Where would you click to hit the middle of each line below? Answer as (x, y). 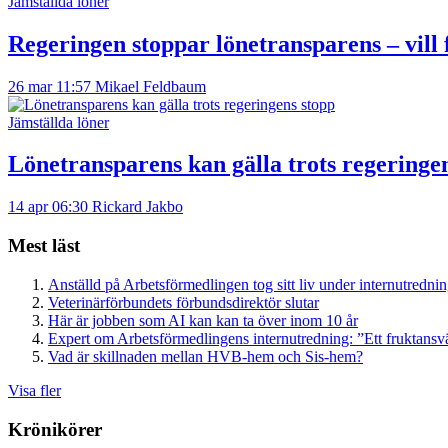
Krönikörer (55, 429)
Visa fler (34, 390)
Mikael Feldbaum (150, 86)
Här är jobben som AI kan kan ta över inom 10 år (203, 320)
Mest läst (44, 246)
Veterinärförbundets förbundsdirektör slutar (183, 302)
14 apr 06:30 (48, 207)
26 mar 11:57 (49, 86)
